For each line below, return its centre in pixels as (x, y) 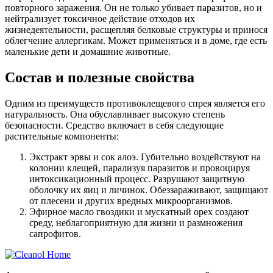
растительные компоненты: (62, 136)
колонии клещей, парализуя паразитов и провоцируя (140, 168)
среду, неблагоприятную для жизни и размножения (136, 222)
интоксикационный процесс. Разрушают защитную (137, 179)
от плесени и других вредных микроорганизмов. (131, 200)
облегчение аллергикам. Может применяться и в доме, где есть (136, 40)
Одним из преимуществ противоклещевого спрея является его (135, 103)
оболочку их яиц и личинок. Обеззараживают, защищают (149, 190)
